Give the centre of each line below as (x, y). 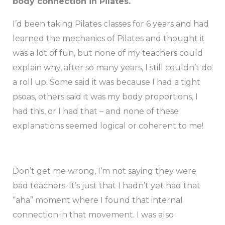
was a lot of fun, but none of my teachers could (107, 53)
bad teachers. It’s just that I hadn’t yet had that (106, 186)
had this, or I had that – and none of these (95, 111)
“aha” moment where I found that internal (97, 200)
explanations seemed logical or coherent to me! (108, 126)
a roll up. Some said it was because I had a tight (106, 82)
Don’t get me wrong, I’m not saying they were (104, 171)
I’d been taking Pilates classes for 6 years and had (110, 24)
